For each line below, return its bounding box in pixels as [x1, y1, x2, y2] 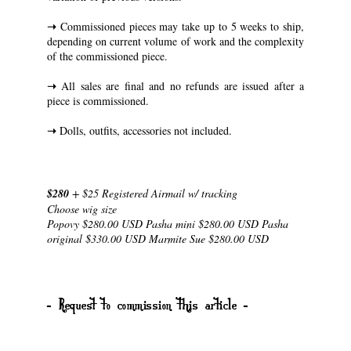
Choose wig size [47, 201, 117, 216]
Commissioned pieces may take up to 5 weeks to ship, [56, 18, 304, 34]
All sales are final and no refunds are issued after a [56, 78, 304, 93]
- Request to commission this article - [47, 293, 248, 315]
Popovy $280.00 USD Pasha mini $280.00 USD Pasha [47, 215, 288, 231]
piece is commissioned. [47, 92, 149, 108]
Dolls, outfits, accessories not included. [56, 122, 232, 138]
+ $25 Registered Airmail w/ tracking [72, 185, 237, 201]
